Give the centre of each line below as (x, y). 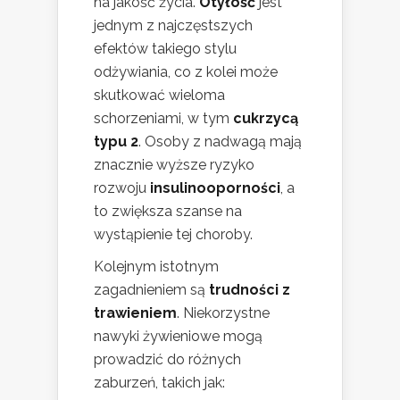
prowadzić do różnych (167, 359)
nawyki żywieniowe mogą (178, 336)
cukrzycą (266, 118)
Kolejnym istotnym (156, 266)
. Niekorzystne (223, 312)
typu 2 (116, 141)
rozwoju (122, 187)
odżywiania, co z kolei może (186, 71)
